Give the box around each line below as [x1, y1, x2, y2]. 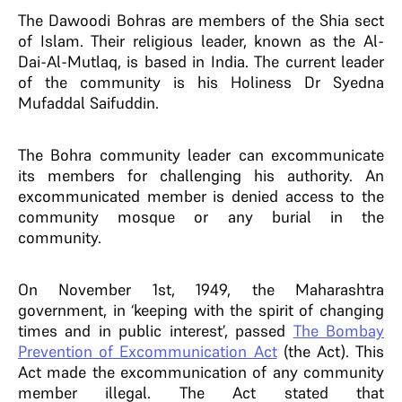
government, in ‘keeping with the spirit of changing [18, 300, 384, 320]
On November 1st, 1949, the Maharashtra [18, 279, 384, 300]
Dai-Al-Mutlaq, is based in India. [18, 51, 255, 72]
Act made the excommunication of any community [18, 362, 384, 382]
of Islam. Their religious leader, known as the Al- [18, 31, 384, 51]
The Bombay [293, 320, 385, 341]
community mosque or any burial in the [18, 206, 384, 227]
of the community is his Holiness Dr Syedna [18, 72, 384, 92]
